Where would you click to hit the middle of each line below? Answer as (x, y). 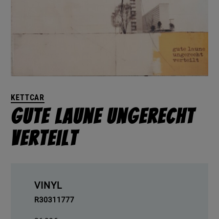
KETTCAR (28, 97)
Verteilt (44, 138)
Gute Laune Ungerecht (103, 116)
